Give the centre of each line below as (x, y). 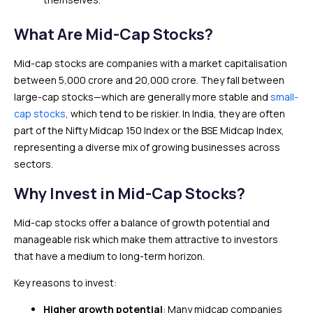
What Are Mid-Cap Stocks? (114, 34)
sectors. (34, 164)
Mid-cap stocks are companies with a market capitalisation (151, 63)
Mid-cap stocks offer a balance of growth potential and (142, 223)
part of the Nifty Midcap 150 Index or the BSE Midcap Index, (149, 130)
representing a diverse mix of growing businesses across (147, 147)
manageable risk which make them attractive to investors (146, 239)
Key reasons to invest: (65, 283)
